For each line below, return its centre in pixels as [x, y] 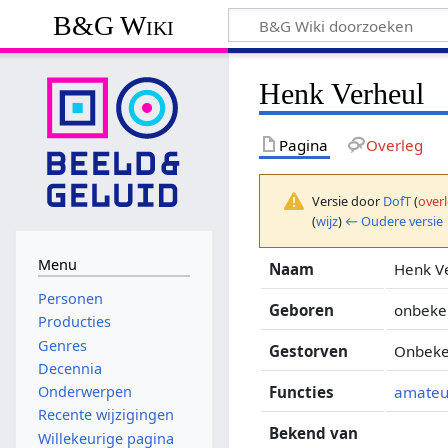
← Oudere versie [394, 220]
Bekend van [314, 432]
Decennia [69, 368]
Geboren [302, 309]
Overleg [394, 144]
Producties [74, 322]
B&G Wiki [114, 25]
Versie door [348, 200]
